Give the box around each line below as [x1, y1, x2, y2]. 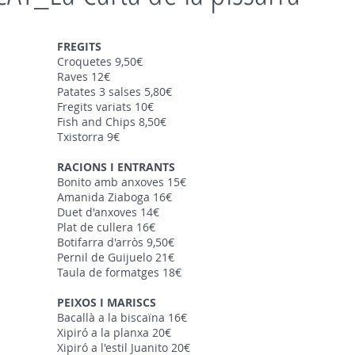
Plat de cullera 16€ [57, 219, 155, 235]
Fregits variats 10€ [57, 99, 154, 114]
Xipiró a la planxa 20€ [57, 325, 171, 340]
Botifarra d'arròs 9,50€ [57, 235, 174, 250]
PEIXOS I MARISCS [57, 295, 156, 310]
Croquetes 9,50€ [57, 54, 143, 69]
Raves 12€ [57, 69, 110, 84]
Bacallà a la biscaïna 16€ [57, 310, 187, 325]
